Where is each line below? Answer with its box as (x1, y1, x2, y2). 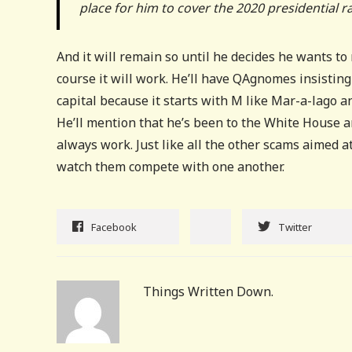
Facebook (91, 220, 137, 234)
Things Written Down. (143, 283, 273, 300)
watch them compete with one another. (57, 158, 284, 175)
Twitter (278, 220, 312, 234)
